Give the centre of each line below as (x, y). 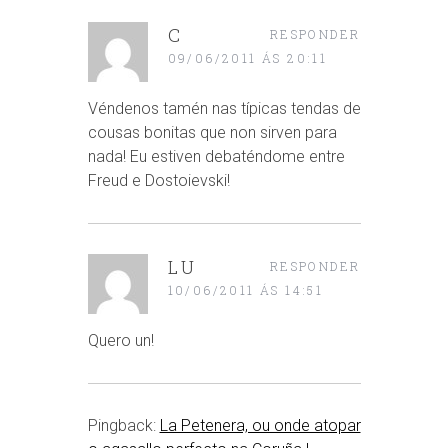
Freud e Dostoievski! (158, 180)
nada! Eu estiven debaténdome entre (216, 156)
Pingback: (123, 425)
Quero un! (120, 340)
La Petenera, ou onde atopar (260, 425)
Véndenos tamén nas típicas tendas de (224, 108)
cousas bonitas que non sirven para (212, 132)
